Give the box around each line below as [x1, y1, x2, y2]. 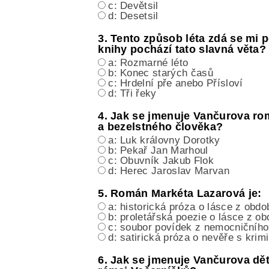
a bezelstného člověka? [98, 121, 223, 133]
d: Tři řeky [108, 88, 157, 100]
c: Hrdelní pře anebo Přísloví [108, 77, 243, 89]
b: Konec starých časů [108, 67, 213, 79]
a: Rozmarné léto [108, 57, 189, 69]
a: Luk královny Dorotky [108, 134, 220, 147]
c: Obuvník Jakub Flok [108, 155, 214, 167]
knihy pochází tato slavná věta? [98, 43, 267, 56]
